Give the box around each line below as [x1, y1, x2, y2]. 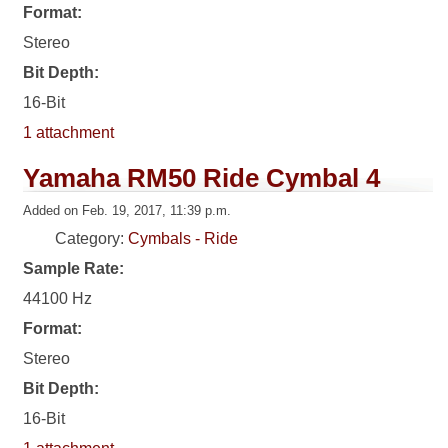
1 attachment [23, 124, 115, 142]
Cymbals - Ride [128, 230, 239, 248]
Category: [55, 230, 129, 248]
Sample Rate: [23, 260, 125, 278]
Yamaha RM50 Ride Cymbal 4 [23, 163, 381, 194]
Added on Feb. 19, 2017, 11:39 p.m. [23, 203, 232, 219]
